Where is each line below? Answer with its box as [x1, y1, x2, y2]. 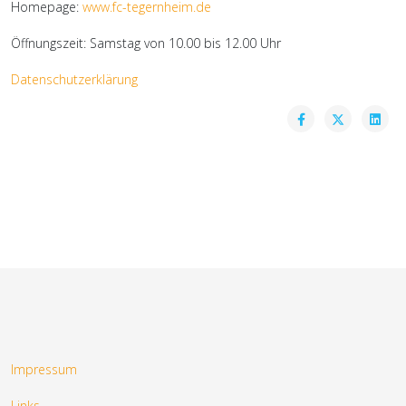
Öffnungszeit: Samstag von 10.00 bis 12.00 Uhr [11, 34, 281, 53]
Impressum [11, 361, 77, 379]
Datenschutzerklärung [11, 71, 138, 89]
